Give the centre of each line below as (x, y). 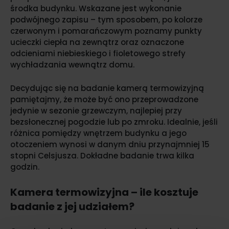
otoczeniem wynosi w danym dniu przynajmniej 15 (110, 145)
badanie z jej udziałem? (72, 207)
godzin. (25, 167)
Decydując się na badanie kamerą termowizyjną (107, 88)
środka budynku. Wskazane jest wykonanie (96, 9)
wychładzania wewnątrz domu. (72, 65)
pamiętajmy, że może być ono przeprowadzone (104, 100)
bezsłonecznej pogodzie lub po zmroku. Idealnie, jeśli (114, 122)
